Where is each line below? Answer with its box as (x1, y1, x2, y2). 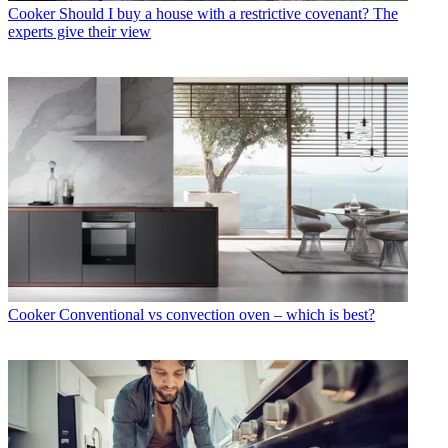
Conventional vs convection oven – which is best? (59, 305, 375, 323)
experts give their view (8, 22, 151, 40)
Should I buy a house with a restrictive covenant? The (59, 4, 398, 22)
